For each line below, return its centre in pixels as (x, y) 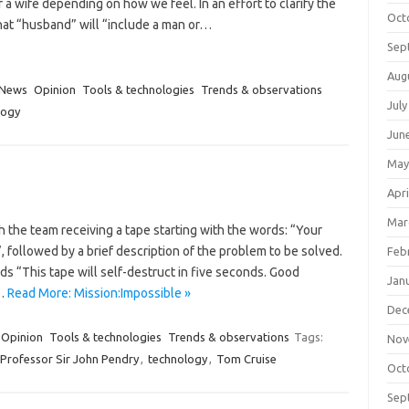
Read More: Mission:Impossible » (99, 293)
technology (177, 359)
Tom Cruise (246, 359)
